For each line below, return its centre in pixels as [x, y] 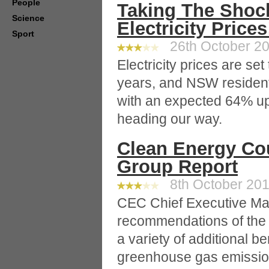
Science [28, 18]
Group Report [177, 167]
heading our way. [170, 119]
